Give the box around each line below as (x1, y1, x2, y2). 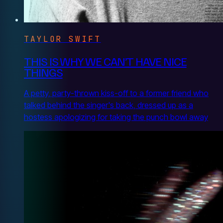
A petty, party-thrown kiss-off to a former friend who (24, 88, 209, 98)
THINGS (24, 64, 63, 79)
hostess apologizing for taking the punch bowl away (24, 111, 208, 122)
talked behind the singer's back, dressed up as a (24, 100, 193, 110)
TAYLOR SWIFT (24, 34, 101, 44)
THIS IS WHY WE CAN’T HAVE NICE (24, 53, 187, 68)
